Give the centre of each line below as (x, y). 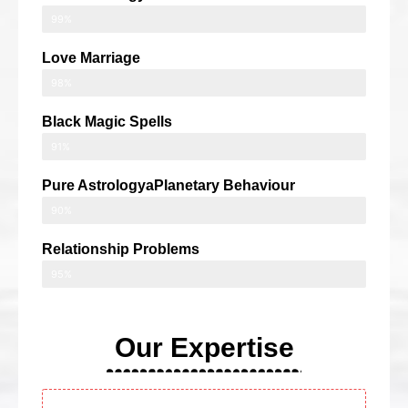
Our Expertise (204, 347)
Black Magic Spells (107, 121)
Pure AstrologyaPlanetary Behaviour (168, 185)
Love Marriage (91, 57)
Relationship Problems (121, 249)
